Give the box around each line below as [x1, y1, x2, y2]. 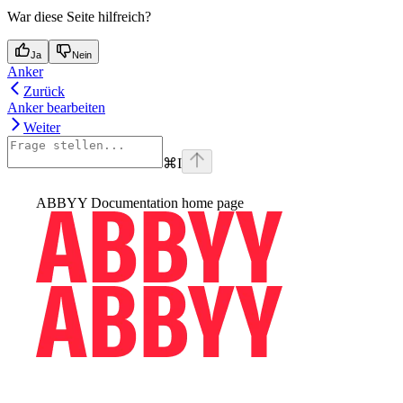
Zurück [23, 84, 65, 100]
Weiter [23, 120, 60, 136]
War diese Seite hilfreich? [7, 9, 151, 25]
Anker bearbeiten [7, 100, 105, 116]
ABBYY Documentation [36, 195, 178, 211]
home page [178, 195, 244, 211]
